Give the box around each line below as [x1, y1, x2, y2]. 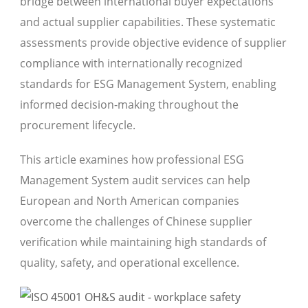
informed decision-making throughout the [20, 97, 239, 113]
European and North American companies [20, 193, 239, 209]
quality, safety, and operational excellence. [20, 255, 239, 271]
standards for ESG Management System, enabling [20, 76, 276, 92]
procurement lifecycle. [20, 118, 135, 133]
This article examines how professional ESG [20, 152, 244, 168]
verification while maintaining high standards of [20, 234, 266, 250]
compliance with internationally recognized [20, 56, 243, 71]
